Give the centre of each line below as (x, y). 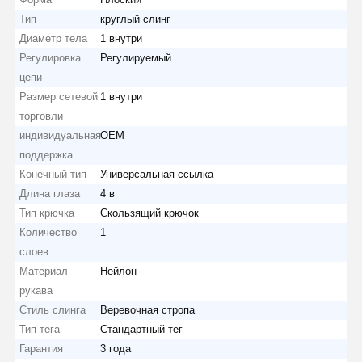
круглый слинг (136, 19)
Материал (44, 271)
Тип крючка (47, 213)
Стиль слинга (53, 309)
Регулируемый (136, 57)
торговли (42, 116)
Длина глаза (50, 193)
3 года (116, 348)
